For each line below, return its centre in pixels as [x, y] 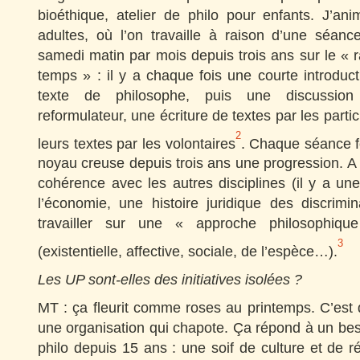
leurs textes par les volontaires [137, 143]
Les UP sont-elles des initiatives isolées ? [170, 279]
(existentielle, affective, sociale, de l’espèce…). [188, 251]
